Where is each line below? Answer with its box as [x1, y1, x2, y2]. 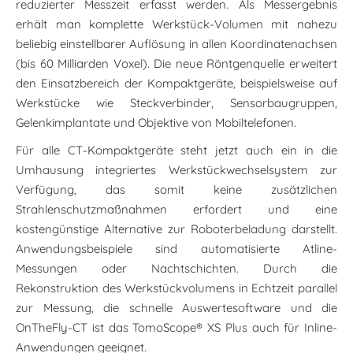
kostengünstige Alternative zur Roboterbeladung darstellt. [16, 221, 337, 236]
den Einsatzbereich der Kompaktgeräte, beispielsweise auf [16, 75, 337, 91]
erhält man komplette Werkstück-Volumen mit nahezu [16, 16, 337, 32]
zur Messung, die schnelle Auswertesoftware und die [16, 299, 337, 315]
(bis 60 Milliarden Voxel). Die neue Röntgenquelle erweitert [16, 55, 337, 71]
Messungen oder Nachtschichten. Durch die [16, 260, 337, 276]
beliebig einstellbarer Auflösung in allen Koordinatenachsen [16, 35, 337, 51]
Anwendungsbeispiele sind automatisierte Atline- [16, 240, 337, 256]
